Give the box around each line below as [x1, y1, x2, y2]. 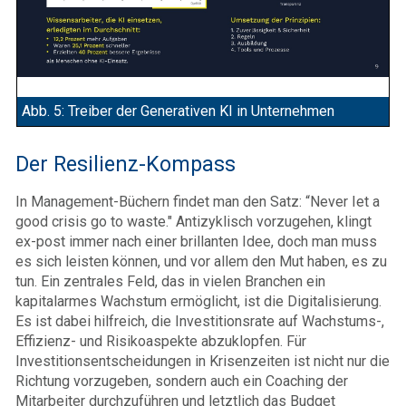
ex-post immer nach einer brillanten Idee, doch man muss [15, 232, 377, 250]
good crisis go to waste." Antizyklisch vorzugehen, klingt [15, 212, 372, 230]
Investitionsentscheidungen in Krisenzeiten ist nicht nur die [15, 352, 390, 370]
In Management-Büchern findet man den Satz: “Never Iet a [15, 192, 380, 210]
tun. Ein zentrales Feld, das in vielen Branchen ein [15, 272, 325, 290]
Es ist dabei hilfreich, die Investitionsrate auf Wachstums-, [15, 312, 384, 330]
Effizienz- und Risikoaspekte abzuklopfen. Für [15, 332, 306, 350]
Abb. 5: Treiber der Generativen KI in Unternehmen [22, 101, 334, 120]
